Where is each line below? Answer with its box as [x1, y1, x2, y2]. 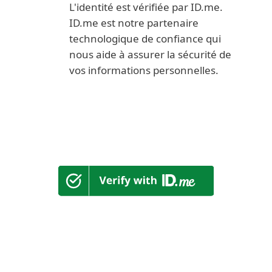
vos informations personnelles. [69, 63, 219, 77]
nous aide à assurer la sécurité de [69, 47, 231, 61]
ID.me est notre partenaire [69, 16, 199, 30]
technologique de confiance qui [69, 32, 221, 46]
